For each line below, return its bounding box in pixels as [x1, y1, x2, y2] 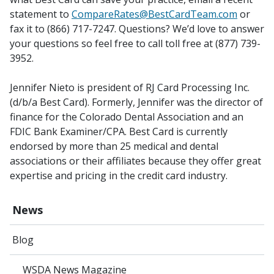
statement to [10, 7, 72, 21]
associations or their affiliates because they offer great [10, 154, 261, 168]
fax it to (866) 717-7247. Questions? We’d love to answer [10, 22, 264, 35]
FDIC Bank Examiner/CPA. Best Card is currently [10, 125, 228, 138]
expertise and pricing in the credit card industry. [10, 169, 228, 182]
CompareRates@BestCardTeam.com [72, 7, 237, 21]
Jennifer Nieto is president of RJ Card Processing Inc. [10, 81, 250, 94]
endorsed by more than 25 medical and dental [10, 139, 218, 153]
